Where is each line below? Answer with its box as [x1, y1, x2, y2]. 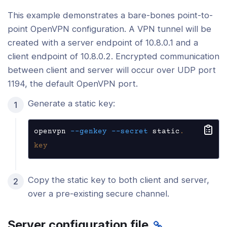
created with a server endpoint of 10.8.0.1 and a [8, 37, 198, 48]
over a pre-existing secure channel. [28, 188, 169, 199]
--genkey [70, 128, 107, 136]
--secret [111, 128, 148, 136]
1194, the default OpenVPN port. [8, 78, 138, 89]
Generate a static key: [28, 98, 115, 108]
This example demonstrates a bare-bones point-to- [8, 10, 213, 20]
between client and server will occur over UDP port [8, 64, 216, 75]
